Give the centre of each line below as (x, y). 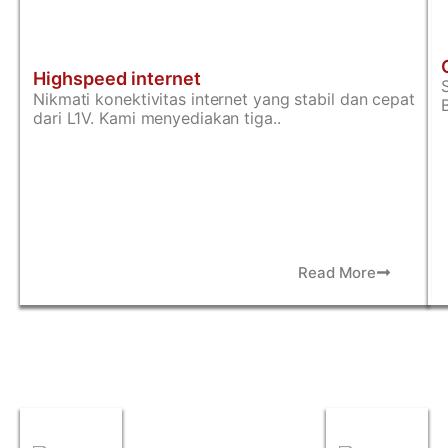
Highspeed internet (117, 78)
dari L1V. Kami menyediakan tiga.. (157, 118)
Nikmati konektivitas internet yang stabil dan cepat (224, 99)
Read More (337, 272)
